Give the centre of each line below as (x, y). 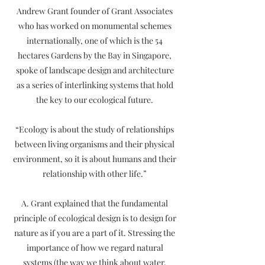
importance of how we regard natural (95, 248)
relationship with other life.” (95, 174)
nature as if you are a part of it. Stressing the (95, 233)
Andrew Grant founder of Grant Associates (95, 11)
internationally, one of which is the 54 (95, 41)
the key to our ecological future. (95, 100)
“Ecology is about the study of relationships (95, 129)
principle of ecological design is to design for (95, 218)
